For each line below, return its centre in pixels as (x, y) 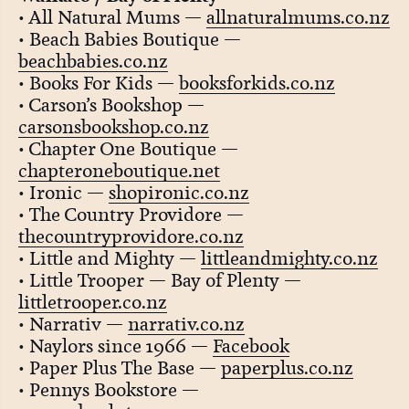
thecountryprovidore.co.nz (131, 237)
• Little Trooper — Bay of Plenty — (159, 281)
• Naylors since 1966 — (115, 346)
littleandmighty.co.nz (289, 259)
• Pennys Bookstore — (108, 390)
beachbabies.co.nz (93, 62)
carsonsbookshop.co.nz (113, 127)
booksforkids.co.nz (257, 84)
